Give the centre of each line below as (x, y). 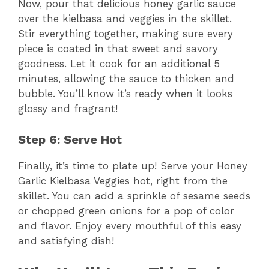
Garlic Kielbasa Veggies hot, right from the (123, 180)
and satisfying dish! (66, 240)
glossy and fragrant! (68, 109)
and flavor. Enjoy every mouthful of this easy (130, 225)
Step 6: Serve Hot (70, 139)
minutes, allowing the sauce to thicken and (126, 79)
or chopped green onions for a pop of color (126, 210)
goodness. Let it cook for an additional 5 (119, 64)
